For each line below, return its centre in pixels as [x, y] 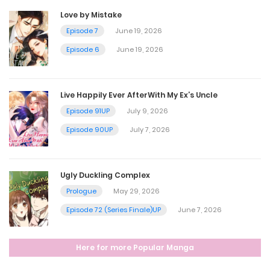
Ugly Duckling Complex [105, 175]
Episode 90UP [89, 130]
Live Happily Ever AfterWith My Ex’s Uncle [139, 95]
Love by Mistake [91, 15]
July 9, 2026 [147, 111]
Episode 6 [83, 50]
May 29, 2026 [137, 191]
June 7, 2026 [200, 209]
